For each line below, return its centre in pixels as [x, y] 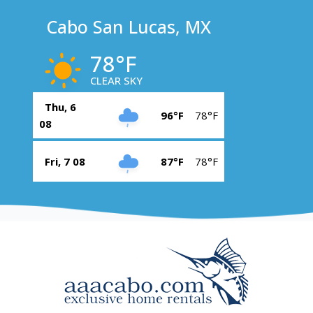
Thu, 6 [60, 107]
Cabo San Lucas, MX [129, 27]
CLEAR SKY [116, 80]
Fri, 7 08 [65, 161]
